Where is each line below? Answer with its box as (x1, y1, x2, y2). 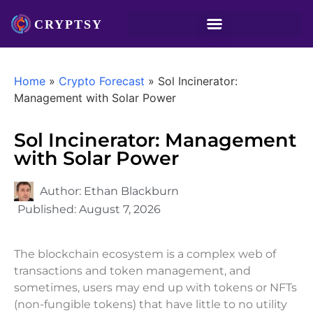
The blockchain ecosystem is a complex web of (14, 247, 276, 261)
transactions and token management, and (14, 264, 251, 277)
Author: (40, 184, 84, 198)
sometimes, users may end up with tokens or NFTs (14, 281, 297, 294)
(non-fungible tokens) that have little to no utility (14, 298, 287, 311)
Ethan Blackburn (84, 184, 179, 198)
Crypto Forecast (59, 74, 145, 88)
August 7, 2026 (79, 203, 161, 216)
